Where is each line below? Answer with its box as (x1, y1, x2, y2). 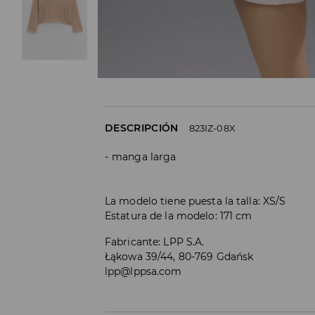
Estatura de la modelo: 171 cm (105, 209, 252, 222)
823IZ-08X (188, 122, 236, 134)
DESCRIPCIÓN (105, 121, 179, 134)
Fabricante (105, 235, 159, 248)
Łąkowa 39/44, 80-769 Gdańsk (105, 250, 254, 263)
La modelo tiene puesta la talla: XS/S (105, 194, 286, 207)
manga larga (112, 150, 176, 163)
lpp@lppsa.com (105, 264, 182, 278)
